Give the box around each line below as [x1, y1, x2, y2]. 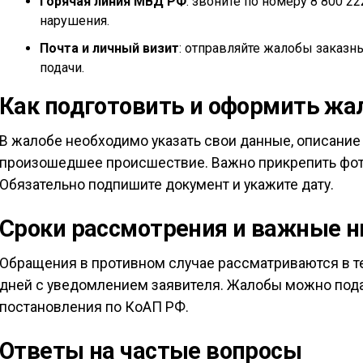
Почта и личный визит [40, 41, 179, 57]
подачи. [40, 60, 84, 76]
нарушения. [40, 13, 109, 29]
